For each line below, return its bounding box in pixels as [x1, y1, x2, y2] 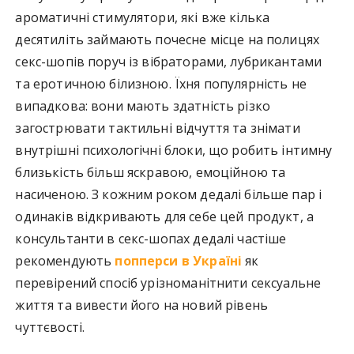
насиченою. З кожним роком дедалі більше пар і [15, 185, 322, 203]
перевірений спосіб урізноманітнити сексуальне [15, 273, 322, 292]
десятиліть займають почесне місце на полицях [15, 30, 320, 48]
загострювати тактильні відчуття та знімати [15, 119, 300, 137]
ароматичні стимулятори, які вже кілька [15, 8, 270, 26]
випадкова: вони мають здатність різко [15, 96, 271, 115]
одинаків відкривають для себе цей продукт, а [15, 207, 314, 225]
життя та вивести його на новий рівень [15, 296, 269, 314]
